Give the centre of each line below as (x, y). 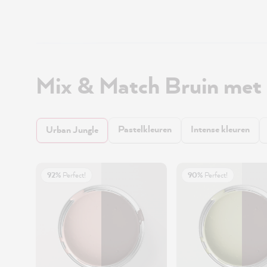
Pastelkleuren (145, 129)
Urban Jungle (72, 129)
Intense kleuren (220, 129)
